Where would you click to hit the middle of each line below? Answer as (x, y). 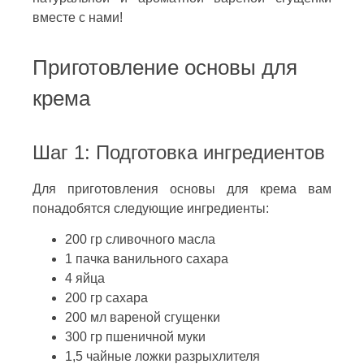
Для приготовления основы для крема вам (182, 188)
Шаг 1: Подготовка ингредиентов (179, 152)
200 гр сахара (106, 297)
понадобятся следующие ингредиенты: (151, 208)
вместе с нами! (78, 17)
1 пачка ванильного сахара (147, 258)
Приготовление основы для (165, 67)
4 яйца (85, 278)
